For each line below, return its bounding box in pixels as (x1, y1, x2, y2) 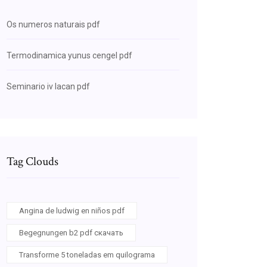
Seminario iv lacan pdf (7, 82, 90, 91)
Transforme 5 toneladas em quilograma (19, 250, 155, 259)
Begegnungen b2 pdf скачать (19, 228, 123, 237)
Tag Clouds (7, 154, 58, 169)
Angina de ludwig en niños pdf (19, 206, 125, 215)
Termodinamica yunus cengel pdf (7, 51, 132, 60)
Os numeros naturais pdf (7, 20, 100, 29)
